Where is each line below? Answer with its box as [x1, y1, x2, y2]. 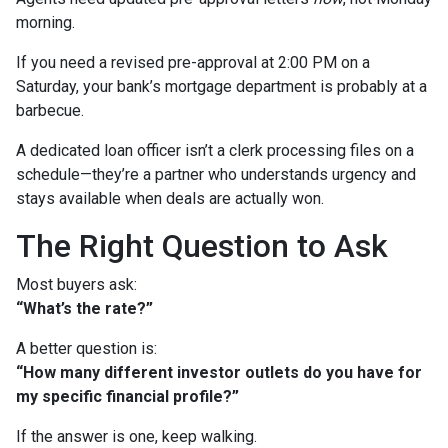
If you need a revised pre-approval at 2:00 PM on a [16, 53, 370, 73]
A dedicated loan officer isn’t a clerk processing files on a [16, 141, 414, 161]
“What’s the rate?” [16, 299, 153, 319]
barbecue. [16, 101, 84, 121]
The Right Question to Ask [16, 227, 388, 266]
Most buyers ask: [16, 275, 137, 295]
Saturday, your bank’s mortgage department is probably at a [16, 77, 427, 97]
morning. [16, 13, 75, 33]
